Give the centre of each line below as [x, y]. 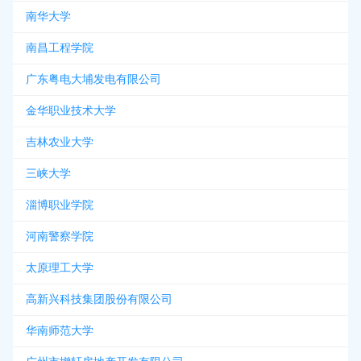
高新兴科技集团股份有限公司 [99, 299]
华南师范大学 [60, 331]
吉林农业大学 [60, 142]
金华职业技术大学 [71, 111]
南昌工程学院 [60, 48]
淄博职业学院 [60, 205]
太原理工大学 [60, 268]
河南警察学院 [60, 237]
